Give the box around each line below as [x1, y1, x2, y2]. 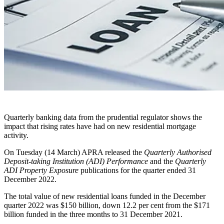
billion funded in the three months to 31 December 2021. [4, 209, 182, 218]
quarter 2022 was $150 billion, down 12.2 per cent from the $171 [4, 200, 210, 209]
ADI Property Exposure [4, 165, 78, 174]
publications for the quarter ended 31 [78, 165, 196, 174]
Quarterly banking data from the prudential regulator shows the [4, 112, 202, 121]
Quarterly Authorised [144, 147, 211, 156]
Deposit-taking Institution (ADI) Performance [4, 156, 148, 165]
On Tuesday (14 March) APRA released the [4, 147, 144, 156]
